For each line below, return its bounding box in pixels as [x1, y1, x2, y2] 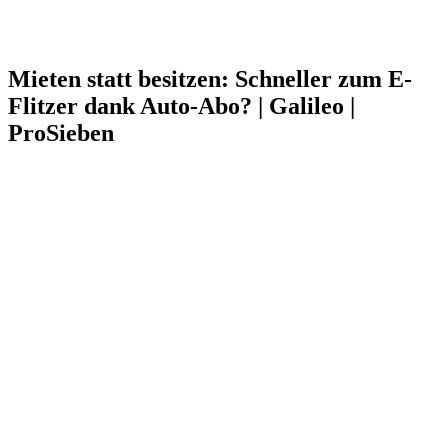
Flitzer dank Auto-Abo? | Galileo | [8, 92, 355, 119]
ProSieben [8, 119, 114, 146]
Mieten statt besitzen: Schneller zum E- [8, 65, 412, 92]
